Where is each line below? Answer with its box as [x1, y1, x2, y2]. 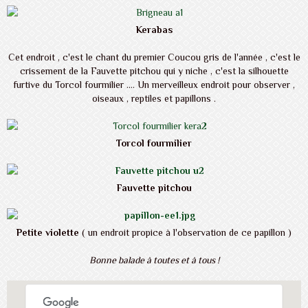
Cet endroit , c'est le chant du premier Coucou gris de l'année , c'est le [8, 52, 300, 63]
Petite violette [16, 227, 82, 239]
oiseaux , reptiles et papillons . [92, 93, 216, 104]
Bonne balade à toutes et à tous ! [89, 254, 219, 266]
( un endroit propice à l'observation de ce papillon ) [82, 227, 291, 239]
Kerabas [135, 24, 173, 36]
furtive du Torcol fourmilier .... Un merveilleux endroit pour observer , [13, 79, 295, 91]
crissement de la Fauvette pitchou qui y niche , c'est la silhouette [19, 65, 289, 77]
